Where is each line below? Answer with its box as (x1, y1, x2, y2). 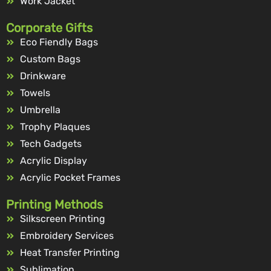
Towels (19, 87, 50, 99)
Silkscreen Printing (19, 212, 105, 224)
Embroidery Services (19, 229, 114, 241)
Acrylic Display (19, 154, 87, 166)
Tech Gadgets (19, 137, 82, 149)
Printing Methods (6, 197, 103, 212)
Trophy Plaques (19, 120, 90, 132)
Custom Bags (19, 53, 80, 65)
